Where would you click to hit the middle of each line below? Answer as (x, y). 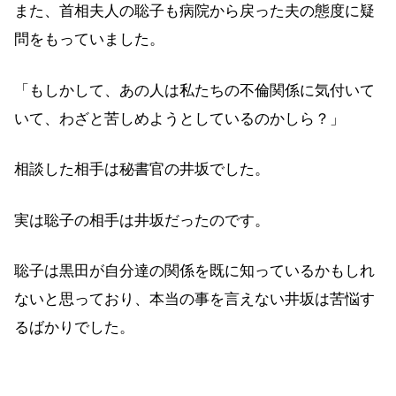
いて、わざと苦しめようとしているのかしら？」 (179, 118)
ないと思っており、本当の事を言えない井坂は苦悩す (194, 300)
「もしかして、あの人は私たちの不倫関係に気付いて (194, 90)
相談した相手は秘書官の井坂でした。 (142, 170)
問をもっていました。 (89, 40)
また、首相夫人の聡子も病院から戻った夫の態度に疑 (194, 11)
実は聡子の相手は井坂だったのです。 (142, 220)
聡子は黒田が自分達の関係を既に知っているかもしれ (194, 271)
